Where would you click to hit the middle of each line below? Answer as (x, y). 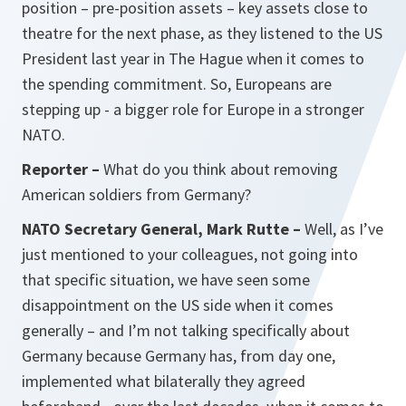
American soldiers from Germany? (136, 194)
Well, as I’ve (342, 229)
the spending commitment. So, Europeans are (177, 84)
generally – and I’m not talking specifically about (186, 330)
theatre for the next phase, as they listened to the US (202, 33)
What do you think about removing (219, 169)
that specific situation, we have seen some (166, 280)
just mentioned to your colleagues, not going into (190, 254)
